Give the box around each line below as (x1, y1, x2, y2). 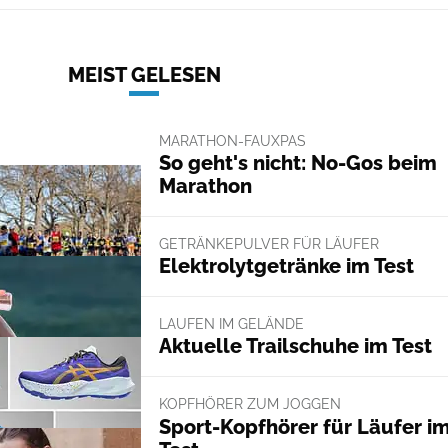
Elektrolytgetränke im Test (158, 254, 414, 278)
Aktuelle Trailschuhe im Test (158, 334, 432, 359)
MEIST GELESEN (67, 62, 221, 87)
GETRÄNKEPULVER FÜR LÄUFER (158, 235, 379, 252)
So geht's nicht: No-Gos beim (158, 150, 437, 175)
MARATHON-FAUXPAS (158, 132, 306, 149)
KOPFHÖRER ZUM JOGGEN (158, 396, 341, 413)
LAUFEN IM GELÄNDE (158, 316, 304, 332)
